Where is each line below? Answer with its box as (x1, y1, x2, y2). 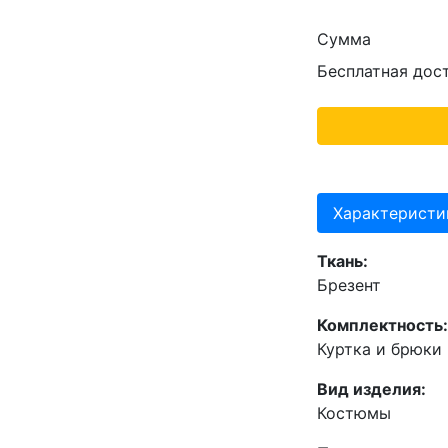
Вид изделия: (317, 379, 426, 399)
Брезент (317, 275, 381, 295)
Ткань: (317, 251, 368, 271)
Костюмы (317, 403, 391, 423)
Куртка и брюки (317, 339, 442, 359)
